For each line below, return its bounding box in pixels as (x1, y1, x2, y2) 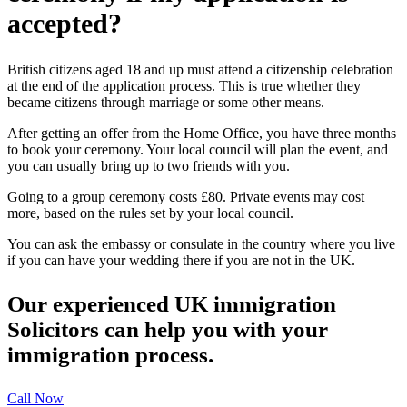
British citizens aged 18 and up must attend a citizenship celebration (7, 61, 393, 77)
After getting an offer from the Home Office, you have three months (7, 124, 396, 141)
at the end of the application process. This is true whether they (7, 77, 361, 94)
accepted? (7, 7, 122, 38)
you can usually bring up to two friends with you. (7, 157, 290, 174)
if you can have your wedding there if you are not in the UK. (7, 252, 355, 268)
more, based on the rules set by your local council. (7, 204, 293, 221)
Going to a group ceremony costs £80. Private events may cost (7, 188, 364, 204)
